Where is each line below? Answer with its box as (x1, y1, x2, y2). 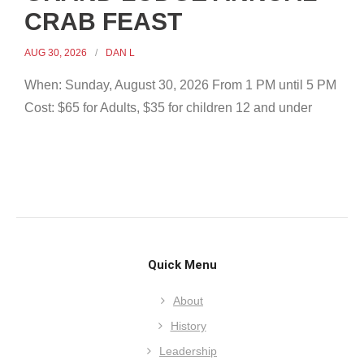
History (170, 318, 206, 332)
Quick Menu (147, 257, 217, 272)
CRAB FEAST (24, 7, 182, 35)
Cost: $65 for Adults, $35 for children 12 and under (24, 100, 312, 115)
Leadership (159, 344, 217, 357)
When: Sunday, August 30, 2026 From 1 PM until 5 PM (24, 77, 336, 92)
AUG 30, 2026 (24, 46, 87, 58)
